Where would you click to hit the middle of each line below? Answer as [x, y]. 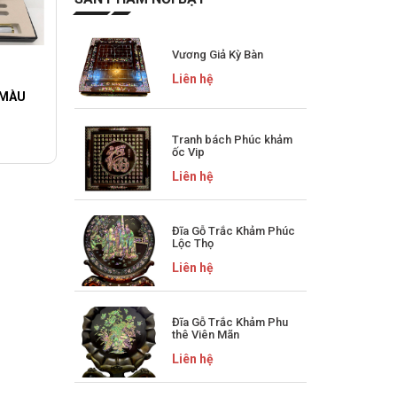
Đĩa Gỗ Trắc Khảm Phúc [233, 231]
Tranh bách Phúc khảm [232, 140]
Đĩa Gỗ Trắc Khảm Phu [230, 323]
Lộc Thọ [192, 244]
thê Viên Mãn [205, 335]
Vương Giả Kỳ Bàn [217, 55]
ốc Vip [188, 152]
